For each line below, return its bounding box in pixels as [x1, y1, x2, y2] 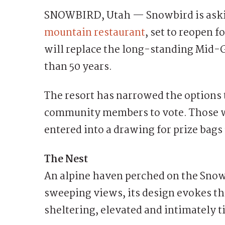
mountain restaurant [44, 24, 145, 41]
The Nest [44, 151, 88, 168]
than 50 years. [44, 58, 112, 75]
